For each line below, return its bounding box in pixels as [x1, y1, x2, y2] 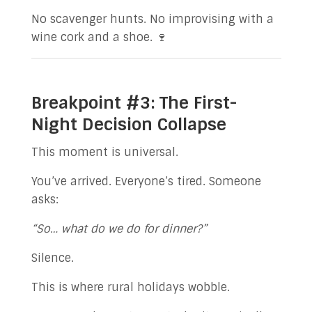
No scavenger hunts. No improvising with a [31, 12, 274, 26]
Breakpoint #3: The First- [31, 92, 237, 114]
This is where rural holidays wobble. [31, 280, 230, 295]
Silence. [31, 251, 74, 265]
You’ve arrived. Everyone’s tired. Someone [31, 174, 261, 189]
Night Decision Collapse [31, 114, 226, 135]
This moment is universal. [31, 145, 178, 159]
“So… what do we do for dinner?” [31, 221, 207, 236]
